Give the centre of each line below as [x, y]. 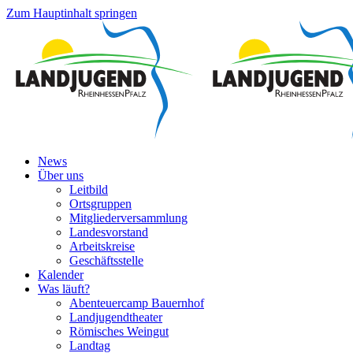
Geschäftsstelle [106, 260]
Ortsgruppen [100, 204]
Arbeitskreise [102, 246]
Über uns [61, 175]
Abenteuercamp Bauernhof [137, 303]
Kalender [61, 275]
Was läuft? [64, 289]
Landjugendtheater [116, 317]
